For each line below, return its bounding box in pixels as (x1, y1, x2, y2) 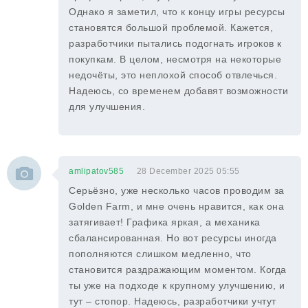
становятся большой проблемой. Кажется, (69, 22, 273, 33)
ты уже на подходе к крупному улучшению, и (69, 280, 285, 291)
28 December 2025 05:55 (136, 166, 240, 176)
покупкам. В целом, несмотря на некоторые (69, 54, 281, 65)
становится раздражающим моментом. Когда (69, 264, 287, 275)
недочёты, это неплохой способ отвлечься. (69, 69, 277, 80)
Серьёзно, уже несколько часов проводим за (69, 185, 285, 196)
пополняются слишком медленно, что (69, 248, 252, 259)
